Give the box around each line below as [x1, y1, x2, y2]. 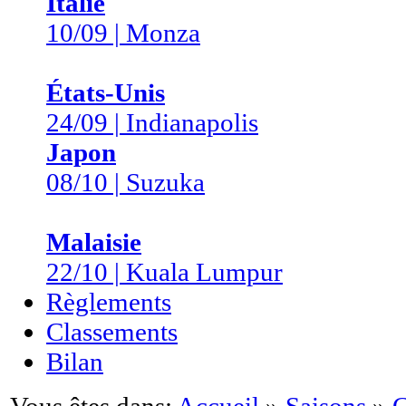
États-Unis [46, 78, 165, 107]
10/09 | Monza [46, 18, 200, 47]
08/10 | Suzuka [46, 168, 205, 197]
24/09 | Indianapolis [46, 108, 258, 137]
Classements [46, 317, 178, 346]
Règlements [46, 287, 171, 316]
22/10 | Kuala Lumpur [46, 257, 283, 286]
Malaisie [46, 227, 141, 256]
